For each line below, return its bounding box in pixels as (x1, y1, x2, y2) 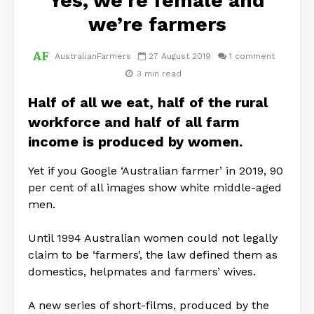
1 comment (229, 50, 275, 61)
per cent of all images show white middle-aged (28, 180, 282, 194)
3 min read (137, 68, 182, 78)
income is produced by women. (28, 132, 243, 150)
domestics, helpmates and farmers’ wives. (28, 264, 256, 278)
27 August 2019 (149, 50, 211, 61)
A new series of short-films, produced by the (28, 298, 269, 312)
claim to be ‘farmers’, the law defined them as (28, 247, 278, 261)
